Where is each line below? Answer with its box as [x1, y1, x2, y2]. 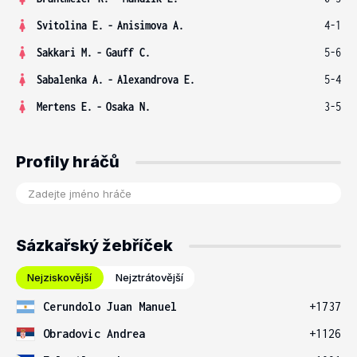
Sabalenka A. [37, 73, 104, 86]
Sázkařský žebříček [16, 236, 173, 255]
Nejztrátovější [116, 271, 183, 284]
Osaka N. [106, 100, 151, 113]
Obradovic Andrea [43, 327, 145, 340]
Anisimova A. [117, 18, 184, 32]
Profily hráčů [16, 152, 120, 171]
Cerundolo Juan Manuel [43, 300, 177, 313]
